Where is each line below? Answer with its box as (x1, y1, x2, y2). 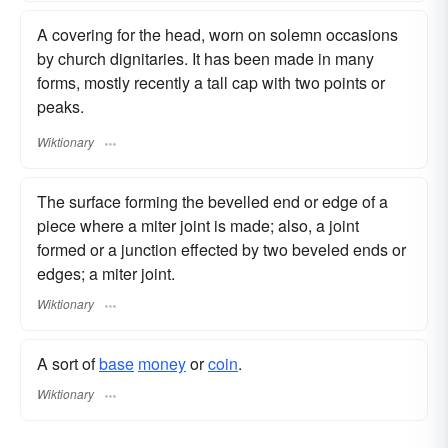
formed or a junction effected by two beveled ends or (37, 237, 406, 261)
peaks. (37, 95, 84, 119)
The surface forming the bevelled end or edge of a (37, 189, 388, 213)
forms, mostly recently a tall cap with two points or (37, 71, 385, 95)
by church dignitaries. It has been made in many (37, 47, 374, 71)
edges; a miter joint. (37, 261, 175, 285)
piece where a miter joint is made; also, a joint (37, 213, 359, 237)
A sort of (37, 351, 99, 375)
